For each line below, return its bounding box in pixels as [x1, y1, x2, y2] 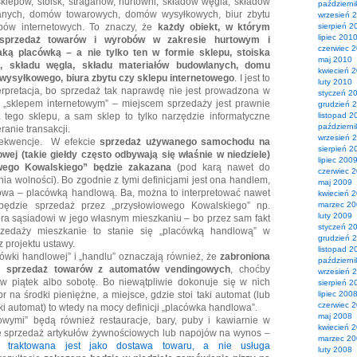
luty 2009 [318, 211, 352, 220]
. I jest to [234, 73, 271, 84]
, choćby [230, 264, 270, 275]
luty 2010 [318, 77, 352, 86]
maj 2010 [318, 55, 352, 64]
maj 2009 [318, 178, 352, 186]
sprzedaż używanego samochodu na [100, 136, 271, 147]
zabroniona [220, 251, 270, 262]
